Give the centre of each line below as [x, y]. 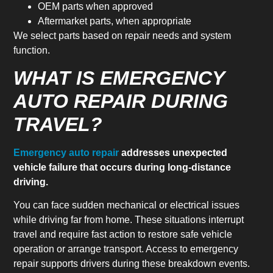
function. [32, 50]
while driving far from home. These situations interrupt [129, 220]
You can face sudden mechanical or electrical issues [127, 205]
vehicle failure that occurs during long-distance [122, 167]
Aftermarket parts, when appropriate [115, 21]
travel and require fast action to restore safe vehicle [123, 235]
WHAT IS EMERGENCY [119, 78]
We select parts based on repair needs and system [122, 35]
